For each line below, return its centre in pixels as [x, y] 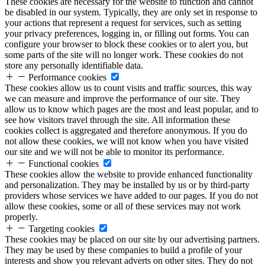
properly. [21, 217]
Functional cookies [64, 164]
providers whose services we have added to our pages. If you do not [131, 195]
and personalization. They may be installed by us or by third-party [127, 185]
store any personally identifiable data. [74, 65]
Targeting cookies [62, 229]
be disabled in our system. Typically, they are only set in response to [131, 12]
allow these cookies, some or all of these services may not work [123, 206]
